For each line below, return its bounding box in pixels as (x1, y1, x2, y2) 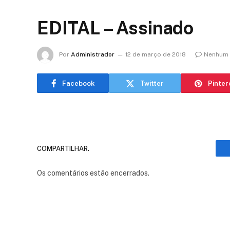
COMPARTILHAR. (37, 144, 89, 152)
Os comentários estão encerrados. (37, 169, 149, 177)
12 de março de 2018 (125, 51, 186, 59)
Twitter (140, 79, 164, 87)
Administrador (71, 51, 114, 59)
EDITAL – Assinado (37, 17, 194, 39)
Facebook (62, 79, 95, 87)
